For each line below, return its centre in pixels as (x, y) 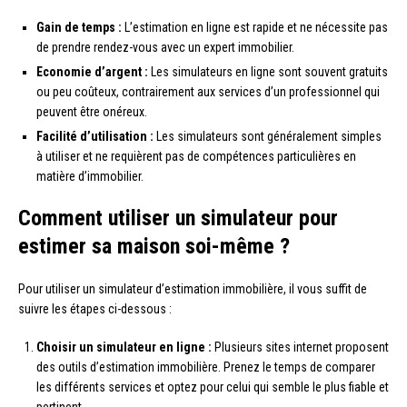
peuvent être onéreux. (92, 111)
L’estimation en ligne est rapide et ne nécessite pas (255, 27)
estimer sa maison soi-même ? (154, 246)
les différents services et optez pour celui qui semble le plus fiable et (213, 387)
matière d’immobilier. (90, 176)
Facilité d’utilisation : (95, 136)
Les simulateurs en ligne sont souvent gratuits (268, 71)
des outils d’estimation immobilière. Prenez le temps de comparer (206, 367)
